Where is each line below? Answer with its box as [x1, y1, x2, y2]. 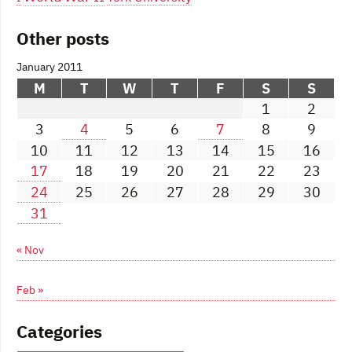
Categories [16, 319, 102, 343]
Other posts [16, 26, 109, 49]
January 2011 [16, 59, 82, 74]
